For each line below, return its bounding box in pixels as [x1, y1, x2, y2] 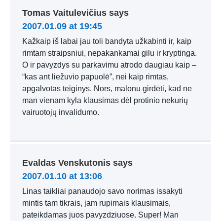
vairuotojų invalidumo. [22, 108, 99, 116]
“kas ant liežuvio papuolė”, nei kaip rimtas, [22, 73, 169, 81]
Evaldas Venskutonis [22, 158, 110, 168]
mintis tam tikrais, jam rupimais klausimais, [22, 199, 171, 207]
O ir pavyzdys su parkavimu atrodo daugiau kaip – [22, 61, 196, 69]
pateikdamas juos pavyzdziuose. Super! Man [22, 211, 179, 219]
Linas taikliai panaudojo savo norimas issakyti [22, 187, 183, 195]
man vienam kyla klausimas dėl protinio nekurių [22, 96, 188, 105]
